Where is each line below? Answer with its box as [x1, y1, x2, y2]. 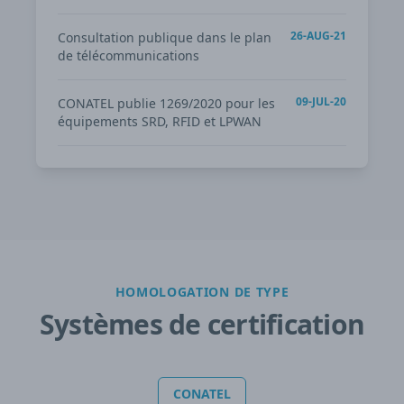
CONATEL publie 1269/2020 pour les [58, 95, 275, 113]
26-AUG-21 [290, 28, 346, 44]
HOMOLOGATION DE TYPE [115, 283, 289, 301]
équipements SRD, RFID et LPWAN [58, 113, 262, 131]
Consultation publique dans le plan [58, 29, 271, 47]
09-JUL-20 [296, 94, 346, 110]
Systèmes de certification [39, 306, 365, 344]
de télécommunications [58, 47, 199, 65]
